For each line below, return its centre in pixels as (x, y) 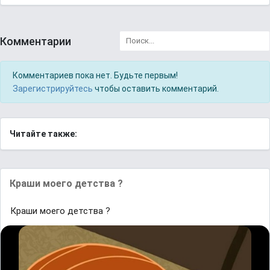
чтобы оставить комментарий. (156, 89)
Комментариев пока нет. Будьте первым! (95, 75)
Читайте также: (43, 134)
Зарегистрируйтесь (53, 89)
